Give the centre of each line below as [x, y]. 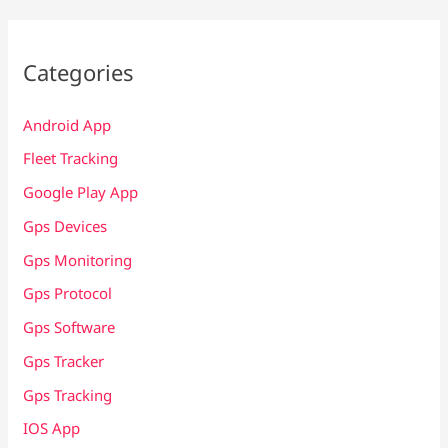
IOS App [52, 428]
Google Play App [81, 192]
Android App [67, 124]
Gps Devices [65, 225]
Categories [79, 72]
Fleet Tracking [71, 158]
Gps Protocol [68, 293]
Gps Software [69, 327]
